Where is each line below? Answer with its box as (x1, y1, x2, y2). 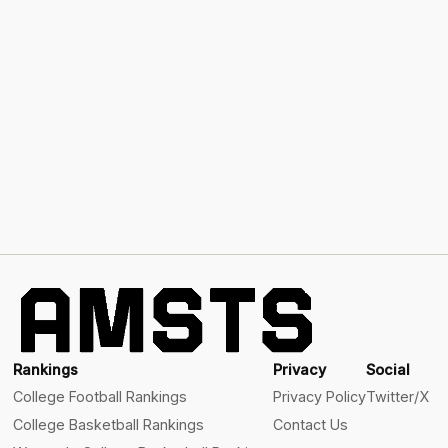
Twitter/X (366, 388, 430, 406)
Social (366, 361, 411, 379)
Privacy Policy (273, 388, 367, 406)
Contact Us (273, 415, 349, 433)
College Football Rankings (13, 388, 188, 406)
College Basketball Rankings (13, 415, 205, 433)
